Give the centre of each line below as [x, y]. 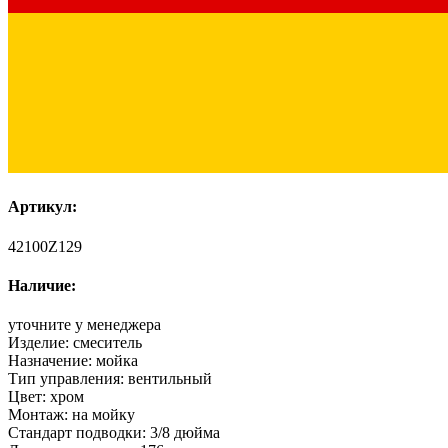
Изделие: [40, 343]
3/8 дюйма [185, 433]
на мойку [103, 415]
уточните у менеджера [84, 325]
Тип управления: [68, 379]
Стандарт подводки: [79, 433]
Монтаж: [40, 415]
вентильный [170, 379]
